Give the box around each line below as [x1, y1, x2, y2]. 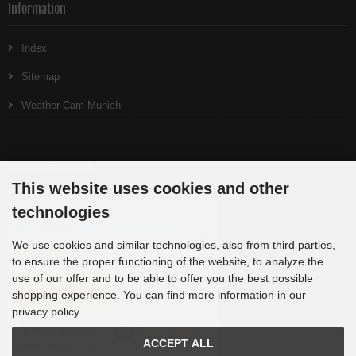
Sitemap [21, 71, 60, 83]
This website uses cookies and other [12, 180, 289, 197]
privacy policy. [12, 305, 82, 318]
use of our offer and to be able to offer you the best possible [12, 272, 313, 284]
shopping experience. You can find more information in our [12, 288, 306, 301]
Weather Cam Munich [21, 99, 121, 111]
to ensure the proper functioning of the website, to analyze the [12, 255, 323, 268]
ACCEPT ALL [142, 337, 214, 350]
